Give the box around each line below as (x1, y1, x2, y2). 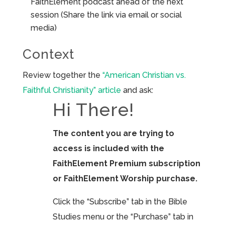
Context (22, 47, 74, 62)
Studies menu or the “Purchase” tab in (52, 212, 193, 222)
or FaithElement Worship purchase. (52, 174, 197, 184)
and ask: (121, 85, 153, 95)
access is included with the (52, 144, 164, 154)
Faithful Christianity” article (22, 85, 121, 95)
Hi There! (52, 99, 134, 121)
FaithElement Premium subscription (52, 159, 200, 169)
